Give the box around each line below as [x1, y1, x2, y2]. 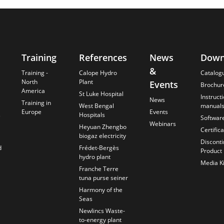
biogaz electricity [78, 131, 126, 140]
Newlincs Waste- [78, 206, 125, 215]
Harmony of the [78, 185, 122, 194]
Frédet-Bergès [78, 143, 119, 152]
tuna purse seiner [78, 173, 128, 182]
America [21, 86, 45, 95]
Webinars [149, 119, 176, 128]
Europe [21, 107, 41, 116]
